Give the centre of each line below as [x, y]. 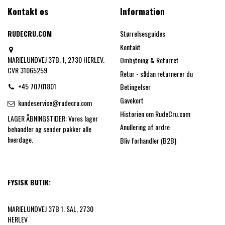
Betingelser [135, 87]
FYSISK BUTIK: [29, 182]
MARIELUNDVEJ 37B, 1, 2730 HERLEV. [56, 59]
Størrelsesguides [143, 34]
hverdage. [20, 139]
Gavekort [132, 100]
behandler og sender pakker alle [49, 129]
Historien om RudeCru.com [155, 114]
